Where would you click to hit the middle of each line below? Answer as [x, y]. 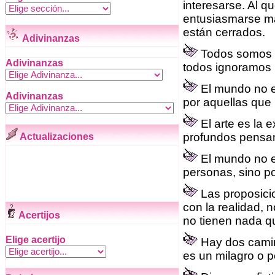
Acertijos [38, 215]
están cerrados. [224, 32]
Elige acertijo [36, 240]
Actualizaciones [56, 137]
